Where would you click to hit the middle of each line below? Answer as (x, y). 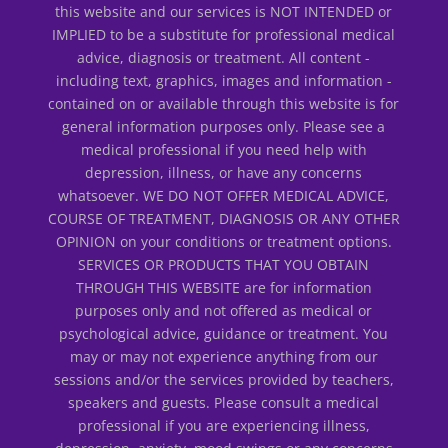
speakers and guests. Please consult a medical (224, 402)
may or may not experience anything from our (223, 356)
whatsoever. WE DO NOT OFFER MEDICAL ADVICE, (224, 195)
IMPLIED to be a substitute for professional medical (224, 34)
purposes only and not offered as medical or (224, 310)
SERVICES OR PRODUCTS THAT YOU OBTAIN (224, 264)
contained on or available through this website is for (224, 103)
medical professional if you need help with (223, 149)
